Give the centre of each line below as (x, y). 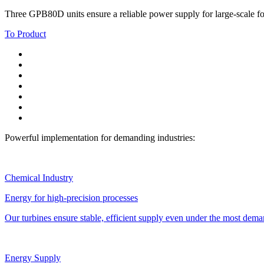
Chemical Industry (39, 178)
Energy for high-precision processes (71, 198)
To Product (25, 34)
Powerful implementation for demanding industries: (100, 138)
